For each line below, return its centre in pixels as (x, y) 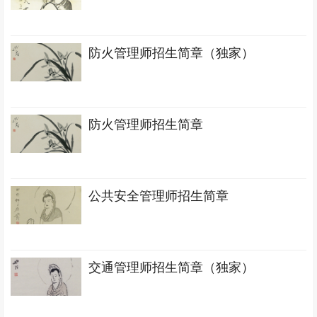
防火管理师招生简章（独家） (172, 53)
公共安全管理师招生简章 (159, 196)
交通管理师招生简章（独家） (172, 267)
